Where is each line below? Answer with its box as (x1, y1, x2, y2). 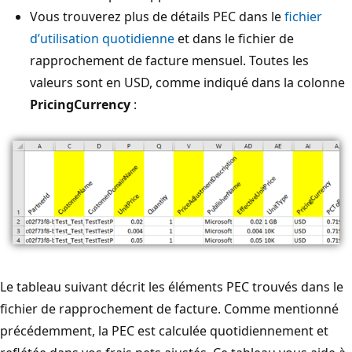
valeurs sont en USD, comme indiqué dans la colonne (30, 73, 345, 91)
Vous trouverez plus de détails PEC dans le (30, 7, 284, 25)
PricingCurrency (30, 95, 130, 113)
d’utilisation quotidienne (30, 29, 174, 47)
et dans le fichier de (174, 29, 294, 47)
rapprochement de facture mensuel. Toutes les (30, 51, 309, 69)
